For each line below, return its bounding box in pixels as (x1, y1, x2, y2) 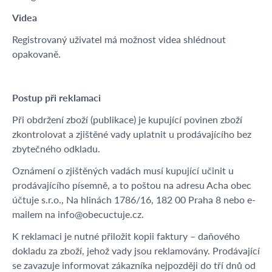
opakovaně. (12, 47, 61, 61)
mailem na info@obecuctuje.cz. (12, 207, 144, 221)
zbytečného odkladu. (12, 141, 105, 155)
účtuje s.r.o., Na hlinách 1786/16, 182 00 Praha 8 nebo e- (12, 192, 256, 206)
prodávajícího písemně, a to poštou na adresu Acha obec (12, 178, 251, 192)
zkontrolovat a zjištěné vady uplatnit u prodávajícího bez (12, 127, 251, 141)
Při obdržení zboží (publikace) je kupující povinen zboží (12, 112, 242, 126)
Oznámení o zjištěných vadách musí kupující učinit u (12, 163, 234, 177)
